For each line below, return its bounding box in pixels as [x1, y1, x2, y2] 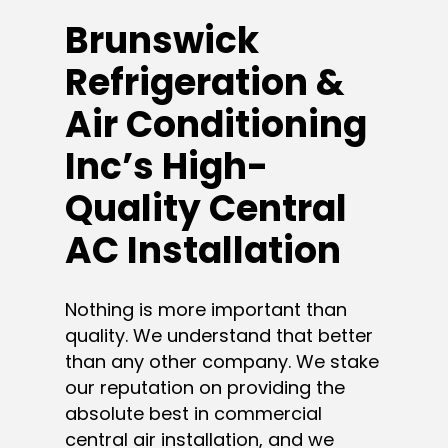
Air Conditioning [65, 98, 367, 150]
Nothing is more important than [65, 296, 347, 322]
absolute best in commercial [65, 400, 322, 426]
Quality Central [65, 182, 347, 234]
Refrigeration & [65, 56, 345, 108]
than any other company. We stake [65, 348, 379, 374]
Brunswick [65, 14, 259, 66]
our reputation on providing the [65, 374, 345, 400]
